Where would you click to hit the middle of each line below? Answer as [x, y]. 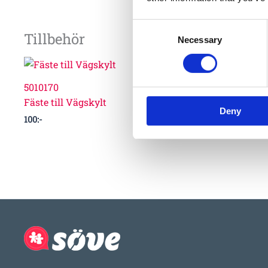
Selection [150, 40]
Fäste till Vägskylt [65, 102]
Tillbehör [54, 39]
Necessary [200, 39]
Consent [149, 26]
